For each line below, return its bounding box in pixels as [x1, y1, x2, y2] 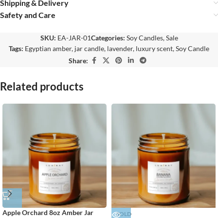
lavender [107, 44, 133, 53]
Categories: [91, 34, 125, 42]
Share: [69, 56, 88, 65]
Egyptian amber [25, 44, 72, 53]
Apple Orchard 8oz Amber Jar [2, 208, 93, 217]
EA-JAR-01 [57, 34, 91, 42]
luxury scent [136, 44, 173, 53]
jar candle [74, 44, 104, 53]
